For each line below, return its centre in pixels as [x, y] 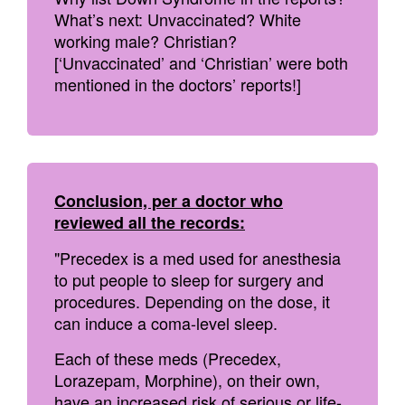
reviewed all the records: [150, 222]
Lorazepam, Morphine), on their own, [187, 380]
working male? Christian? [146, 41]
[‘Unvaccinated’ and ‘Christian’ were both [201, 62]
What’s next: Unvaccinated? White [178, 19]
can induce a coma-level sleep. [166, 323]
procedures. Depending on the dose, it [192, 301]
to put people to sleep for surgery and [189, 279]
